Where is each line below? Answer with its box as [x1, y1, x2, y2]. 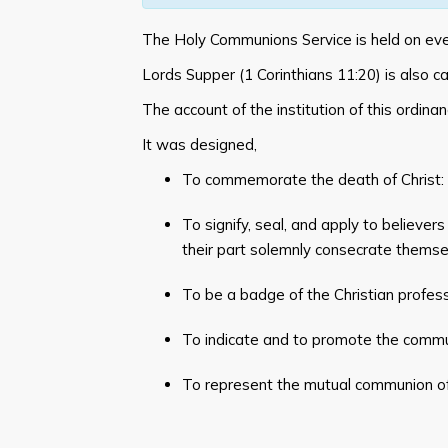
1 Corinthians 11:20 [244, 65, 376, 84]
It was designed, [142, 135, 257, 154]
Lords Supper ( [142, 65, 244, 84]
